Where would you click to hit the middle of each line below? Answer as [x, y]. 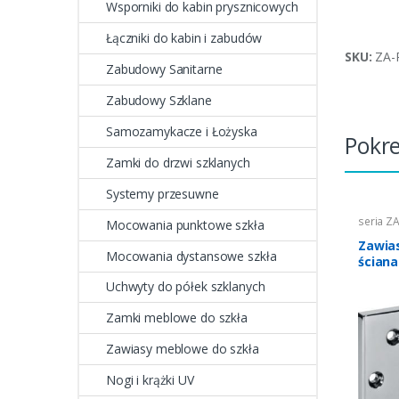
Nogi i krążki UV [150, 380]
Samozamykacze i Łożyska [182, 131]
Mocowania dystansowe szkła [191, 256]
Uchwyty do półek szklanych [186, 287]
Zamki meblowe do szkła [177, 318]
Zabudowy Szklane [159, 101]
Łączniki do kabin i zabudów [184, 38]
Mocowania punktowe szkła [185, 224]
